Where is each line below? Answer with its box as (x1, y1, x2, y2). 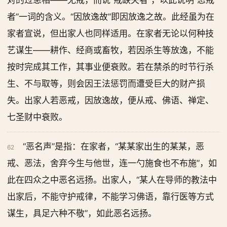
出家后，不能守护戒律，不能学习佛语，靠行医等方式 (7, 192, 214, 202)
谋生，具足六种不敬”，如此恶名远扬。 (7, 208, 157, 218)
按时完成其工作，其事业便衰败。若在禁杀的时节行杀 (7, 62, 214, 72)
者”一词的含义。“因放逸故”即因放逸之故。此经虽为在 (7, 12, 214, 22)
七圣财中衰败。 (7, 112, 67, 122)
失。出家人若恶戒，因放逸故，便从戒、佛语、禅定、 (7, 95, 214, 105)
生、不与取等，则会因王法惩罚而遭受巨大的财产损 (7, 79, 205, 89)
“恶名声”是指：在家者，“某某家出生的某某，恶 (23, 141, 205, 152)
